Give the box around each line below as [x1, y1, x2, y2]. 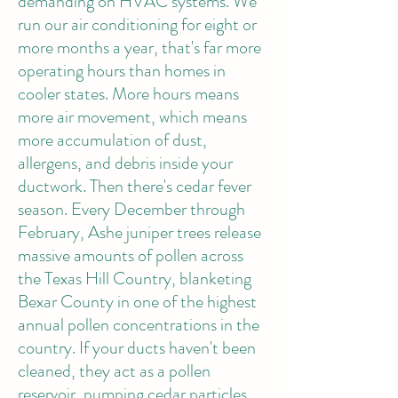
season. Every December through [18, 196, 245, 222]
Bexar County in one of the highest [18, 289, 257, 314]
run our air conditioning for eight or [18, 12, 257, 37]
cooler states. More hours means [18, 81, 239, 107]
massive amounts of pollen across [18, 243, 243, 268]
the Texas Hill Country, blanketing [18, 266, 251, 291]
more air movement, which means [18, 104, 247, 130]
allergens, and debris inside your [18, 150, 233, 176]
